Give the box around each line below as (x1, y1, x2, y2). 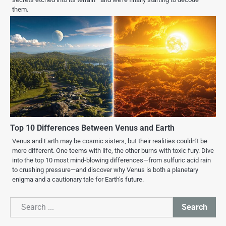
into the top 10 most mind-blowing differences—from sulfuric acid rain (12, 156, 211, 164)
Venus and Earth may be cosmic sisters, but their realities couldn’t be (12, 137, 207, 145)
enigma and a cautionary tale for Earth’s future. (12, 175, 144, 183)
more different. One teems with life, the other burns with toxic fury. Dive (12, 146, 214, 154)
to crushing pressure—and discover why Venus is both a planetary (12, 165, 198, 174)
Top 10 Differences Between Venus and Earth (10, 123, 175, 133)
